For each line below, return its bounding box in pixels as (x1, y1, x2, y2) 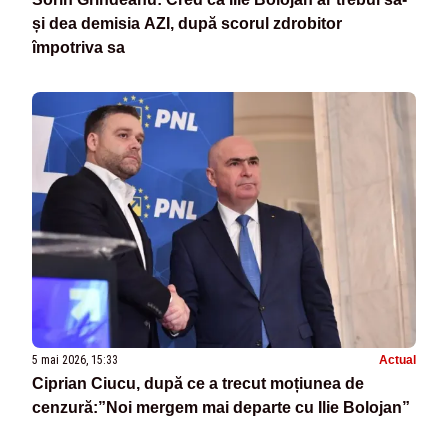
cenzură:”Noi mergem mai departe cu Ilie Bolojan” (32, 399, 410, 417)
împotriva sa (32, 39, 125, 57)
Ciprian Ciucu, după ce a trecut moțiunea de (32, 375, 364, 393)
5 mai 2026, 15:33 (32, 353, 118, 368)
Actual (379, 353, 416, 368)
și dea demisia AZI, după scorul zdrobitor (32, 15, 342, 33)
